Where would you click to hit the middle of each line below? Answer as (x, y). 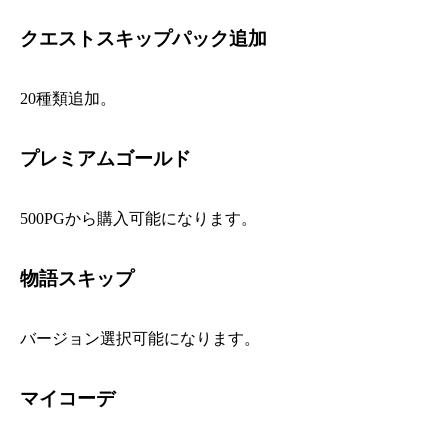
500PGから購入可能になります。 (139, 219)
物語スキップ (77, 278)
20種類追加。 (68, 99)
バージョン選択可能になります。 (140, 339)
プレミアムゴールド (106, 158)
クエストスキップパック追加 (144, 38)
